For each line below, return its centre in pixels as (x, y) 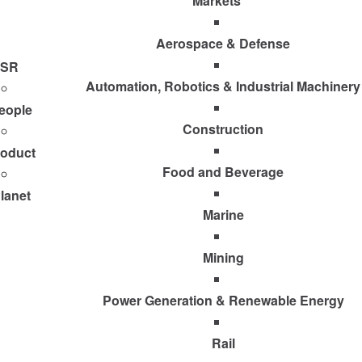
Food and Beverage (223, 172)
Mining (223, 258)
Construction (223, 129)
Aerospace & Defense (223, 44)
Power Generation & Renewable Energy (223, 301)
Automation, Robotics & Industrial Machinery (223, 86)
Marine (223, 215)
